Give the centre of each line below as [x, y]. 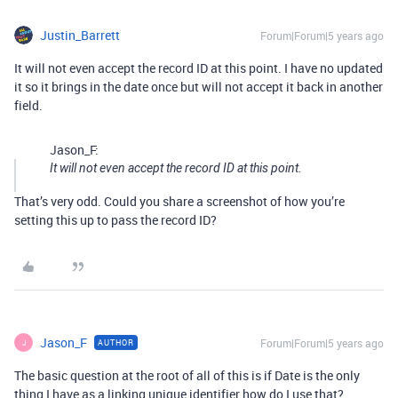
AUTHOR [116, 342]
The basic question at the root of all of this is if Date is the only [187, 375]
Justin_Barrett [80, 35]
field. [28, 105]
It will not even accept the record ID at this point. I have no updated [199, 68]
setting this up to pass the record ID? [115, 220]
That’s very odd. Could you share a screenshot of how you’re [179, 201]
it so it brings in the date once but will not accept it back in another [199, 87]
